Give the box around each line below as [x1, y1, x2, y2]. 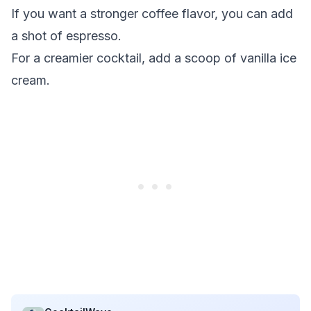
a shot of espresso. [11, 28, 121, 43]
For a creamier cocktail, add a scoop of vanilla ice [11, 51, 296, 65]
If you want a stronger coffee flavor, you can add [11, 6, 293, 21]
